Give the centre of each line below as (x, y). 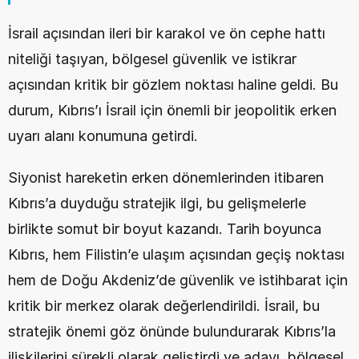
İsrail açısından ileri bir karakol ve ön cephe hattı (167, 33)
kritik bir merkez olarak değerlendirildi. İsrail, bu (164, 306)
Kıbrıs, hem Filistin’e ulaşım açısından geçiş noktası (176, 254)
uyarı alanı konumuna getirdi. (103, 136)
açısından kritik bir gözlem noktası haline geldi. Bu (173, 85)
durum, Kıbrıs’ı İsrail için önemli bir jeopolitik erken (172, 110)
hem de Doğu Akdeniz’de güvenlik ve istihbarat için (178, 280)
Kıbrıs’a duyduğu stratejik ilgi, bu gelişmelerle (157, 203)
